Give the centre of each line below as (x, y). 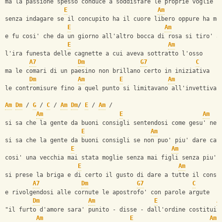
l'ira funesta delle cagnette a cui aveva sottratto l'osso (104, 54)
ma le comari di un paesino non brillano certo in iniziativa (107, 71)
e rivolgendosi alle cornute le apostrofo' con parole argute (107, 193)
